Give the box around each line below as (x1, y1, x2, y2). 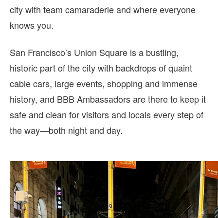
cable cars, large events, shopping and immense (10, 77, 198, 90)
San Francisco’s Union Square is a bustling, (10, 46, 179, 59)
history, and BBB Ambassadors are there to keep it (10, 92, 206, 106)
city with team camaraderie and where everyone (10, 3, 196, 16)
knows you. (10, 18, 54, 32)
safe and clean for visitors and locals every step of (10, 108, 203, 121)
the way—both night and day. (10, 124, 123, 137)
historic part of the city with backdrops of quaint (10, 61, 192, 74)
